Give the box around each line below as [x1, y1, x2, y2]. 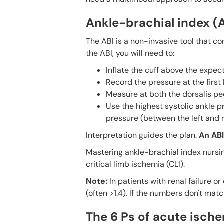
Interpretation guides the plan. [86, 129, 199, 140]
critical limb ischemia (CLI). [86, 158, 185, 169]
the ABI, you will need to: [86, 47, 174, 58]
